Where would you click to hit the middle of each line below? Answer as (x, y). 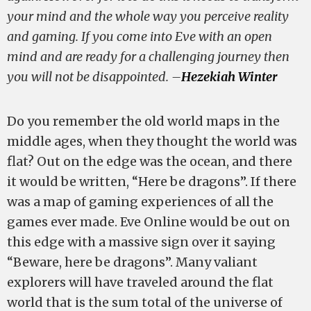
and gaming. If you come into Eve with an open (140, 36)
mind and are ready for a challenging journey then (148, 57)
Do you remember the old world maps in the (143, 121)
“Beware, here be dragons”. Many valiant (132, 262)
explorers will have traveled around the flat (140, 282)
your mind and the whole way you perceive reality (148, 16)
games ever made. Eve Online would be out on (149, 222)
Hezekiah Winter (229, 77)
